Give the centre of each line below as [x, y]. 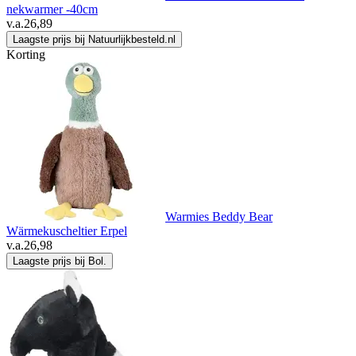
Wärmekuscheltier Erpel [67, 231]
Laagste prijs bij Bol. [60, 261]
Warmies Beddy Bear [219, 217]
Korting [26, 55]
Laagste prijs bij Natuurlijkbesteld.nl [94, 40]
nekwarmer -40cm [52, 10]
